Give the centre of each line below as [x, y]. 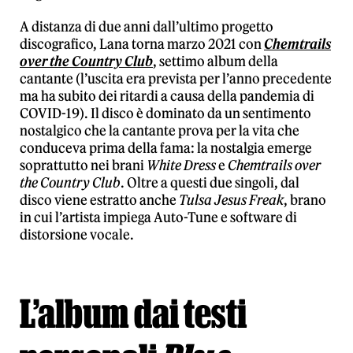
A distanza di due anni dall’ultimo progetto [147, 27]
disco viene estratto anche [99, 200]
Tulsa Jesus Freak [231, 200]
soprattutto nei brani [83, 165]
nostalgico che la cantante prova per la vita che [160, 131]
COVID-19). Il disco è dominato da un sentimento [165, 113]
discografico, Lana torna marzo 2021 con [142, 44]
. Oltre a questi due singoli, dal [210, 183]
